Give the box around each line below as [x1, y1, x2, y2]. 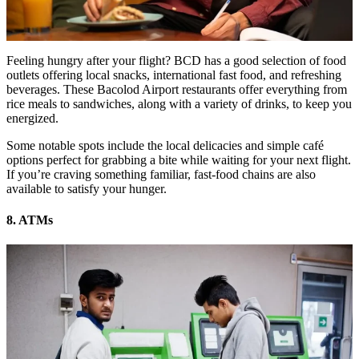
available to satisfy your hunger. [6, 181, 167, 196]
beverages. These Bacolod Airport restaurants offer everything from [6, 82, 347, 96]
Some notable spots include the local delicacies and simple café [6, 138, 324, 152]
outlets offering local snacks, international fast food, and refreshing [6, 67, 341, 82]
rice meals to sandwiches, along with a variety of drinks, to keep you [6, 96, 352, 111]
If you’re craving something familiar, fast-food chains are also [6, 167, 316, 181]
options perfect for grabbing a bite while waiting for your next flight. [6, 152, 351, 167]
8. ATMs [6, 212, 53, 227]
